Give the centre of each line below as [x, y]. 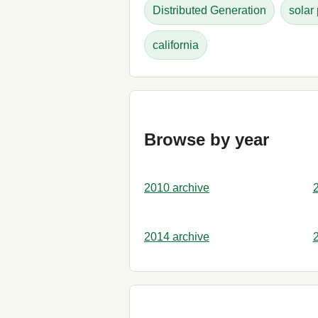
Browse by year [207, 139]
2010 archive [177, 187]
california [176, 45]
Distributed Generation [209, 10]
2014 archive [177, 236]
